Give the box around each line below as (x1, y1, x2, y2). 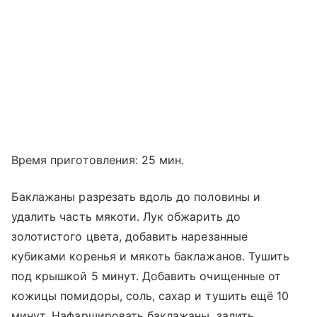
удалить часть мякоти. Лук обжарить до (11, 209, 241, 224)
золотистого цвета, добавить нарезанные (11, 229, 248, 243)
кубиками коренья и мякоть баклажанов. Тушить (11, 248, 290, 263)
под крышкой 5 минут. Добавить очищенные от (11, 268, 282, 283)
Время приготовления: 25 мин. (11, 152, 185, 167)
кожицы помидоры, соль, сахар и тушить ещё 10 (11, 288, 289, 303)
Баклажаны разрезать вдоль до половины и (11, 189, 260, 204)
